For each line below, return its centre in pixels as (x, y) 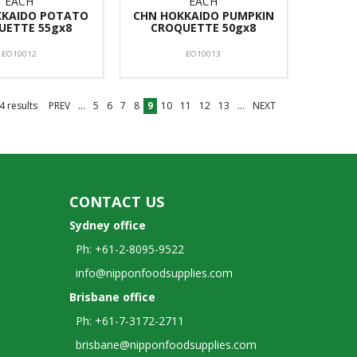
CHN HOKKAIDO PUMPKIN (203, 15)
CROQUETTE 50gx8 (204, 27)
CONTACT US (117, 201)
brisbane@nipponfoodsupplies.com (163, 344)
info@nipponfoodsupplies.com (151, 273)
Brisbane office (113, 296)
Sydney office (108, 225)
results (21, 105)
